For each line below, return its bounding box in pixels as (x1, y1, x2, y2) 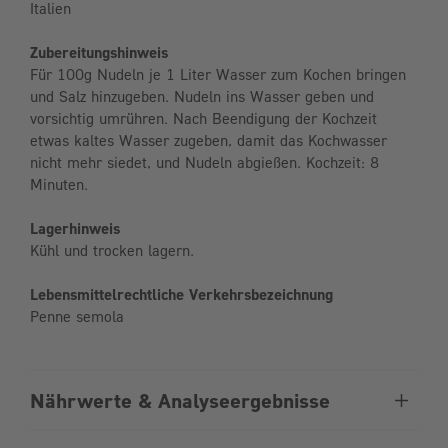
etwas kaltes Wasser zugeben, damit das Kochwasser (30, 131, 387, 150)
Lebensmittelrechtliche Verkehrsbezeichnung (30, 285, 333, 304)
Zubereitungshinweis (30, 43, 168, 62)
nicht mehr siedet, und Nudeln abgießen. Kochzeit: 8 (30, 153, 379, 172)
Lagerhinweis (30, 219, 120, 238)
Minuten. (30, 175, 88, 194)
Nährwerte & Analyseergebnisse (30, 388, 330, 413)
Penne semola (30, 307, 124, 326)
